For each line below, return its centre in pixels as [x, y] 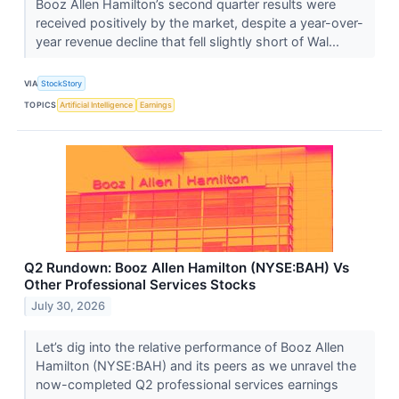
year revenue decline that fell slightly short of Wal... [189, 42]
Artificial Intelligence [97, 105]
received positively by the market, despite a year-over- [199, 23]
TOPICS [41, 105]
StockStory [62, 83]
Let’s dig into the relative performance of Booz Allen [189, 346]
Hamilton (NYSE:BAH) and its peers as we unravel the [195, 365]
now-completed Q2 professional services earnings [187, 384]
